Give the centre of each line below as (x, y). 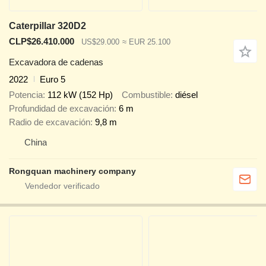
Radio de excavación (50, 122)
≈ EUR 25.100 (146, 42)
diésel (186, 95)
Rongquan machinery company (72, 171)
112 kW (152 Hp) (80, 95)
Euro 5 (53, 79)
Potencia (26, 95)
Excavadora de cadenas (56, 62)
